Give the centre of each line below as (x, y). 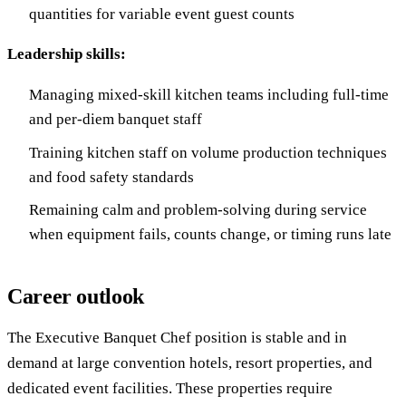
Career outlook (76, 296)
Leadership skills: (67, 54)
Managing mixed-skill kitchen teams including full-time (209, 95)
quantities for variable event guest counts (162, 14)
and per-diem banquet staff (116, 120)
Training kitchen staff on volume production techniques (208, 152)
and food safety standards (111, 177)
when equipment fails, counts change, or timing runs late (210, 234)
